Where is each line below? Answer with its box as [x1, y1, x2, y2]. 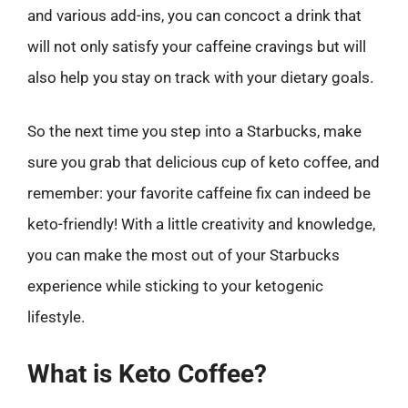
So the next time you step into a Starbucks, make [27, 122, 362, 140]
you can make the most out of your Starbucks [27, 246, 340, 264]
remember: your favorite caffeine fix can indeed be [27, 184, 371, 202]
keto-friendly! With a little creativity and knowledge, [27, 215, 375, 233]
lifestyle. [27, 308, 85, 326]
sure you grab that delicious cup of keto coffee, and [27, 153, 380, 171]
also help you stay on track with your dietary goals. [27, 67, 373, 87]
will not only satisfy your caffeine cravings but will [27, 36, 366, 56]
